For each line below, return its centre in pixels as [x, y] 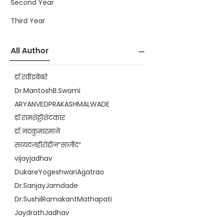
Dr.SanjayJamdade [46, 186]
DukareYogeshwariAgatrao [59, 172]
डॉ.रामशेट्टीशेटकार [40, 118]
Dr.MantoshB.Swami [47, 91]
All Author [30, 51]
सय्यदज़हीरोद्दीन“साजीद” [48, 145]
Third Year [28, 21]
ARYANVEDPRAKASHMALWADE [62, 104]
